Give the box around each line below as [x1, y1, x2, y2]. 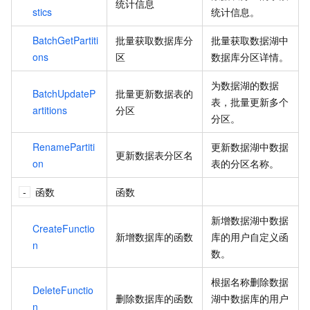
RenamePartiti [33, 139, 95, 154]
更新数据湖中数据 [211, 139, 289, 154]
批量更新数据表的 [116, 86, 193, 100]
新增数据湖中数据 [211, 212, 289, 227]
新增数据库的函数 [116, 229, 193, 244]
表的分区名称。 [211, 156, 279, 170]
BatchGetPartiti [33, 33, 98, 47]
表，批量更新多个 [211, 94, 289, 109]
